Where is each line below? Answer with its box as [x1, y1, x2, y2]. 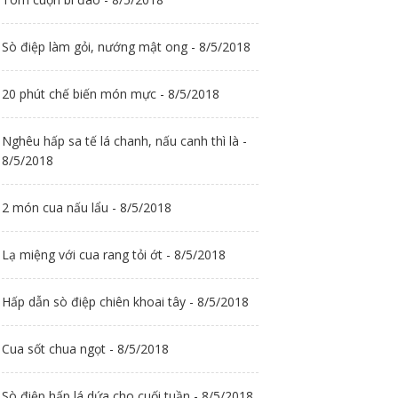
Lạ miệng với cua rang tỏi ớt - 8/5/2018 [2, 246, 226, 263]
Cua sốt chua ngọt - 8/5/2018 [2, 340, 169, 357]
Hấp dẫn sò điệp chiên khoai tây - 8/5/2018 [2, 293, 249, 310]
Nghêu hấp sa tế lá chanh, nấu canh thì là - [2, 132, 247, 149]
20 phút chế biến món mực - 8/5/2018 [2, 85, 219, 102]
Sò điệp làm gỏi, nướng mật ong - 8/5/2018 [2, 38, 251, 55]
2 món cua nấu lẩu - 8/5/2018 [2, 199, 171, 216]
